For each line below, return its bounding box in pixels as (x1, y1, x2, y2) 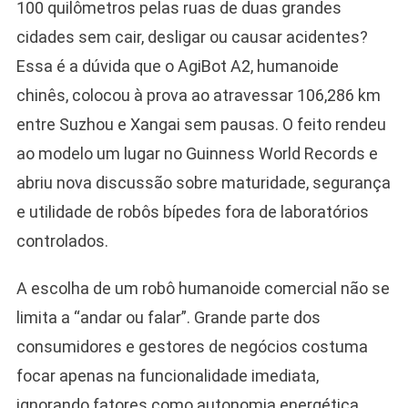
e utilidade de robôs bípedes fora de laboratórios (15, 201, 369, 221)
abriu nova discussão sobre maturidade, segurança (15, 172, 391, 192)
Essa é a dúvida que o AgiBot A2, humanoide (15, 56, 339, 76)
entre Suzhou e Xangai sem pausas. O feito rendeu (15, 114, 386, 134)
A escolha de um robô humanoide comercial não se (15, 278, 390, 298)
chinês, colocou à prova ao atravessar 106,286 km (15, 85, 381, 105)
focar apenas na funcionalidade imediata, (15, 365, 319, 385)
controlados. (15, 230, 108, 250)
